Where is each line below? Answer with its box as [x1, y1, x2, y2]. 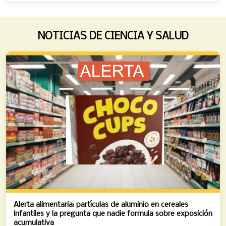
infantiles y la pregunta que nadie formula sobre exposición [14, 210, 212, 218]
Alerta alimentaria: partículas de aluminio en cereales [14, 201, 188, 209]
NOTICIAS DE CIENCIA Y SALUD [37, 31, 189, 42]
